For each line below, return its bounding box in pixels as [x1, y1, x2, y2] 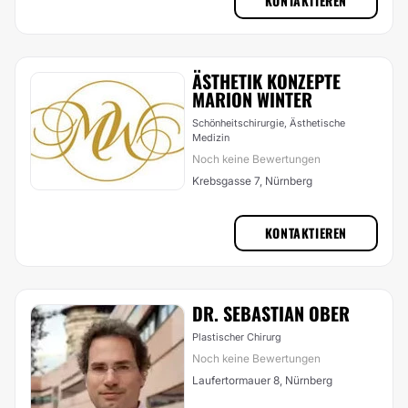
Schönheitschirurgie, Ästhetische [192, 117, 345, 129]
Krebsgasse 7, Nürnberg [192, 174, 312, 188]
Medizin [192, 131, 229, 144]
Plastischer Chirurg [192, 331, 281, 343]
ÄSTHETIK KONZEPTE [192, 67, 341, 95]
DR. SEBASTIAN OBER [192, 300, 350, 327]
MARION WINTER [192, 86, 312, 113]
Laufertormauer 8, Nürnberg [192, 373, 332, 387]
